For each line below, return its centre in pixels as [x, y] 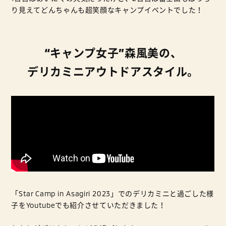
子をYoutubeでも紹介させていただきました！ [89, 205]
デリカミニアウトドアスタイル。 [113, 71]
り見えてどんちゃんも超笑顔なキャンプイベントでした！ [107, 10]
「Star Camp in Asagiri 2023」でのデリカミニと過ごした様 [113, 194]
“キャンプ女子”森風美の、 [113, 53]
